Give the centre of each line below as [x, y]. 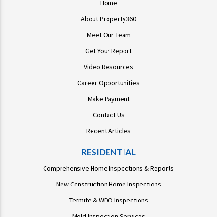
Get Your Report [108, 51]
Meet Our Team [108, 35]
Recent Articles [108, 131]
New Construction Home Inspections [108, 184]
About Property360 [108, 19]
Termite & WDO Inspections [108, 200]
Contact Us [108, 115]
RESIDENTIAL [108, 152]
